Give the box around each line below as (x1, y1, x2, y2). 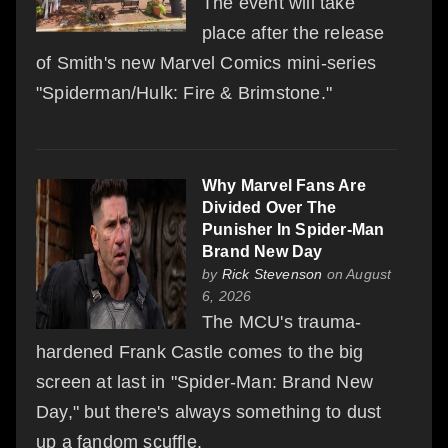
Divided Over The (202, 198, 337, 216)
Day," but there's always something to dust (36, 401, 382, 422)
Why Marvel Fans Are (202, 176, 366, 194)
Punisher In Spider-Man (202, 220, 385, 238)
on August (322, 265, 392, 282)
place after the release (202, 22, 385, 43)
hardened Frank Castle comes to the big (36, 341, 364, 362)
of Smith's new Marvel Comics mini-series (36, 52, 377, 73)
